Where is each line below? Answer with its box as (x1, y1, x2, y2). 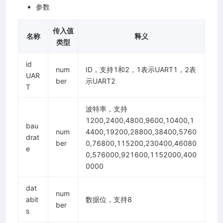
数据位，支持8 (86, 195, 132, 204)
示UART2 (86, 77, 115, 86)
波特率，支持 (86, 105, 127, 113)
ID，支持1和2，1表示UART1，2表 (86, 65, 196, 74)
